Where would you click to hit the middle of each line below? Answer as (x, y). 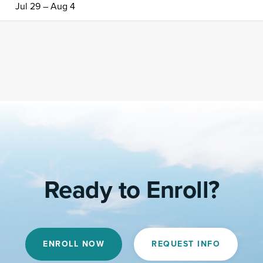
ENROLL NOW (74, 244)
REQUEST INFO (186, 244)
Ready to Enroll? (131, 190)
